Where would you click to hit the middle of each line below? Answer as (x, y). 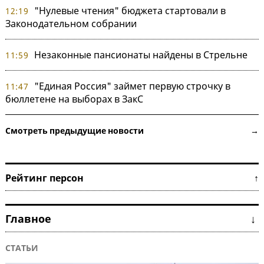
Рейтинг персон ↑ (132, 178)
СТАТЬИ (22, 248)
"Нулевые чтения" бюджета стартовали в (130, 11)
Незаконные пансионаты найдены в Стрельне (141, 55)
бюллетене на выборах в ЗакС (74, 99)
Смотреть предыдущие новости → (132, 131)
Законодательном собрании (71, 24)
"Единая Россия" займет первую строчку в (132, 86)
